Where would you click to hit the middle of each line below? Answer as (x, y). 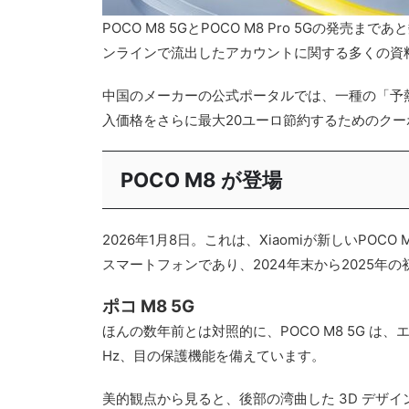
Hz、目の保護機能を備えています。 (214, 356)
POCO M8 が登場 (201, 180)
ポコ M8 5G (148, 306)
